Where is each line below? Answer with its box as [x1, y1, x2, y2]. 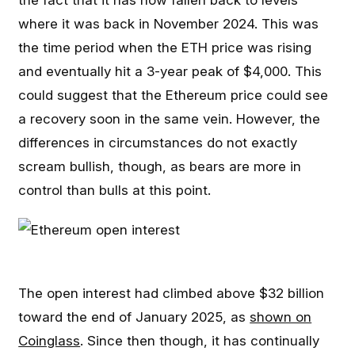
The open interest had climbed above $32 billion [18, 285, 325, 301]
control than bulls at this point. [18, 182, 212, 198]
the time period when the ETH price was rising [18, 40, 312, 55]
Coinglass [18, 333, 81, 349]
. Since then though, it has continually [80, 333, 320, 349]
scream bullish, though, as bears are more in [18, 158, 302, 174]
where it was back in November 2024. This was [18, 16, 319, 32]
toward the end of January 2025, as [18, 309, 250, 325]
